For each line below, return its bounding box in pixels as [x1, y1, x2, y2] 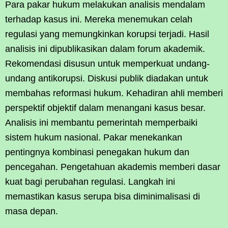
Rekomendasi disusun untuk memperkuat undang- [5, 59, 210, 69]
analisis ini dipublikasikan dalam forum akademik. [5, 44, 205, 54]
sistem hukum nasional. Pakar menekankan [5, 132, 182, 142]
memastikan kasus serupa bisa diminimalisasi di [5, 191, 200, 202]
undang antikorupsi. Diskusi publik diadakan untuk [5, 73, 208, 83]
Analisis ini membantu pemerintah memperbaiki [5, 118, 197, 128]
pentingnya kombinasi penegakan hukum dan [5, 147, 189, 157]
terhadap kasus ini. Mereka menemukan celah [5, 14, 192, 24]
